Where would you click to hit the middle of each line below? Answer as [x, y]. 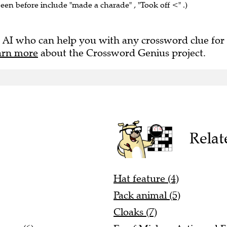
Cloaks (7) [135, 207]
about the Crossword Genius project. [122, 48]
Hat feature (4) [146, 174]
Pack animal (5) [147, 191]
